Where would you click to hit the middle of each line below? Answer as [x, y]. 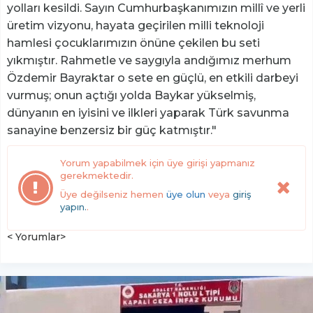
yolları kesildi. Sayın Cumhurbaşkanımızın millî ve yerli [156, 8]
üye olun [186, 195]
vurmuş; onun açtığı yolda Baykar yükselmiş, [131, 96]
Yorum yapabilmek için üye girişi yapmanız [158, 163]
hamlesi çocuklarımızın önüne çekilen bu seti [133, 43]
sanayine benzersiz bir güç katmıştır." [112, 131]
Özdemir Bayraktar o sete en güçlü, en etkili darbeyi [153, 78]
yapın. [73, 207]
